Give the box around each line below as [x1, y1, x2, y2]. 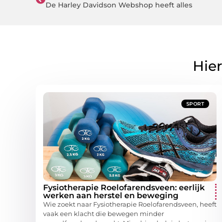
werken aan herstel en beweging [43, 190, 178, 200]
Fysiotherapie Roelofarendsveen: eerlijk [43, 182, 205, 192]
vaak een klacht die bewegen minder [43, 209, 164, 218]
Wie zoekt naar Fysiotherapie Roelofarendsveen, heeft [43, 200, 217, 208]
